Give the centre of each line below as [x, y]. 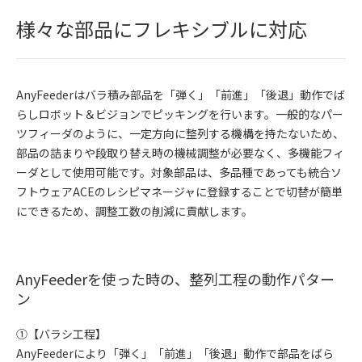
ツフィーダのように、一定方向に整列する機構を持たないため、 [180, 133]
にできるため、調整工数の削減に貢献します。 [135, 210]
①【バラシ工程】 [61, 333]
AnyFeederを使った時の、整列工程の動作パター [175, 278]
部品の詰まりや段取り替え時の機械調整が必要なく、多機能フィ [180, 152]
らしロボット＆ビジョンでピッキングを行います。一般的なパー [180, 114]
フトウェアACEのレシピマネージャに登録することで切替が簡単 [179, 191]
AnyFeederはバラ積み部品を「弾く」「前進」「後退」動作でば [181, 94]
